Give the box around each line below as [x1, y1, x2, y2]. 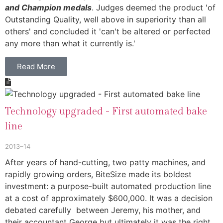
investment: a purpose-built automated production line [5, 181, 211, 191]
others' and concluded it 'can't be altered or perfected [5, 26, 211, 37]
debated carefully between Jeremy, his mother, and [5, 205, 201, 215]
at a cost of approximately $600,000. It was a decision [5, 193, 213, 203]
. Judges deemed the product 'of [92, 2, 216, 13]
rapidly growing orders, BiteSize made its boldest [5, 169, 192, 179]
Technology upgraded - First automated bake [5, 105, 207, 117]
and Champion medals [5, 2, 92, 13]
